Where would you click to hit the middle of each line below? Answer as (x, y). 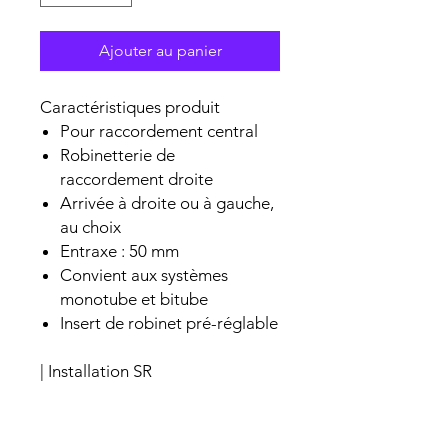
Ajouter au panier (160, 50)
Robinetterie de (117, 154)
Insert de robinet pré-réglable (169, 322)
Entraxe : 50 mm (119, 250)
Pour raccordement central (159, 130)
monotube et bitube (134, 298)
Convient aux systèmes (144, 274)
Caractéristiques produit (130, 106)
